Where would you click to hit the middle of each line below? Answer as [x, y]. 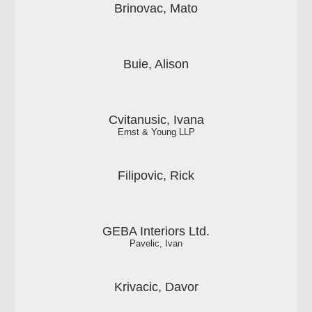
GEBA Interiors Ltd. [156, 231]
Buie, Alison [156, 64]
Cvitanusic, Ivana [156, 119]
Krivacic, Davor [156, 287]
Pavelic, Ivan [156, 243]
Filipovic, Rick [156, 175]
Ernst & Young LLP [156, 132]
